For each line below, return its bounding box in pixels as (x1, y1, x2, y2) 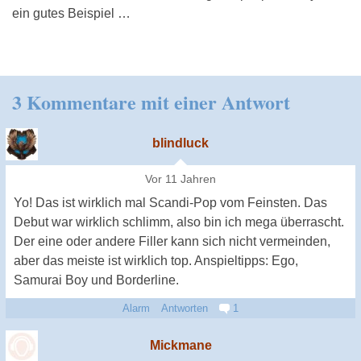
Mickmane (149, 338, 212, 353)
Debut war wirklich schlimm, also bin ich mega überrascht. (14, 215, 344, 230)
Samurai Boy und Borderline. (14, 273, 179, 288)
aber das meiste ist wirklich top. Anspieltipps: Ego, (14, 254, 298, 268)
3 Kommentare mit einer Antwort (12, 88, 290, 117)
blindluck (152, 136, 209, 151)
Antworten (161, 302, 208, 315)
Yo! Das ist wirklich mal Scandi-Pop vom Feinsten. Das (14, 196, 327, 210)
